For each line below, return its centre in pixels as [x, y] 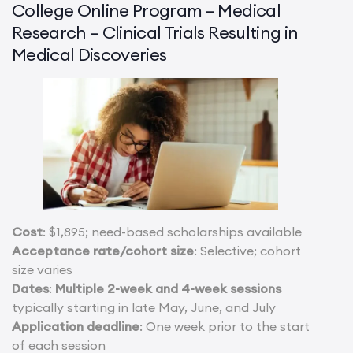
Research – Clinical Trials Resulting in [155, 32]
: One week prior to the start [225, 327]
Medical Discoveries [89, 54]
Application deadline [76, 327]
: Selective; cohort [247, 251]
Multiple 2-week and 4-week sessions [168, 289]
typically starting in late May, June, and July [144, 308]
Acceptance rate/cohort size [103, 251]
